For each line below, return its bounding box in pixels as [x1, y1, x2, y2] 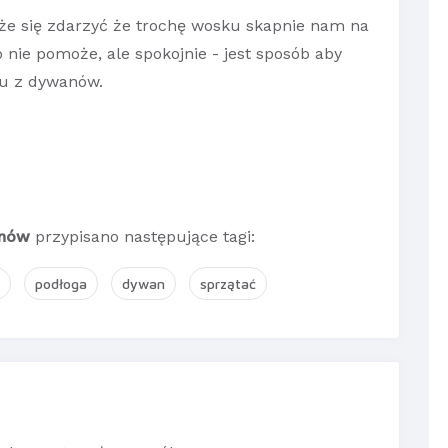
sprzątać [200, 275, 256, 293]
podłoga [35, 275, 87, 293]
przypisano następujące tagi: [30, 227, 255, 247]
